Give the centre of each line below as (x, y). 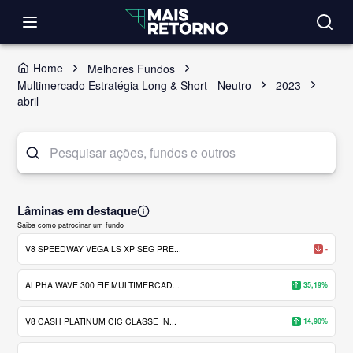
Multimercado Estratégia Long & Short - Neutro (135, 85)
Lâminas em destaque (78, 210)
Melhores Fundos (132, 68)
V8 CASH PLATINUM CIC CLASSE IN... (101, 321)
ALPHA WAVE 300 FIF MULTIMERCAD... (103, 284)
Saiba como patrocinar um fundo (71, 225)
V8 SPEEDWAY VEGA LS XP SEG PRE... (104, 248)
